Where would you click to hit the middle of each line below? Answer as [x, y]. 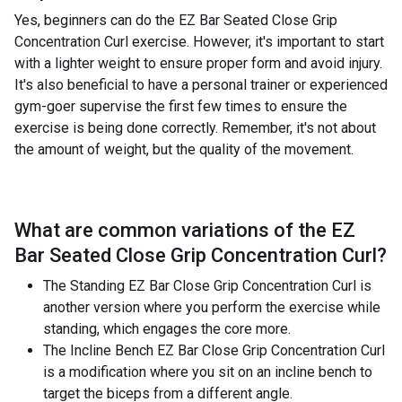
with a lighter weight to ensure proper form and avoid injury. [198, 63]
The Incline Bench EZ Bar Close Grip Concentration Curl [214, 350]
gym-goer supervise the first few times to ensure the [181, 106]
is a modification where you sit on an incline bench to [208, 372]
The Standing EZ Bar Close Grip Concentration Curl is [207, 286]
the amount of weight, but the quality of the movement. [184, 149]
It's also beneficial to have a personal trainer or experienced [201, 85]
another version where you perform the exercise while [212, 307]
